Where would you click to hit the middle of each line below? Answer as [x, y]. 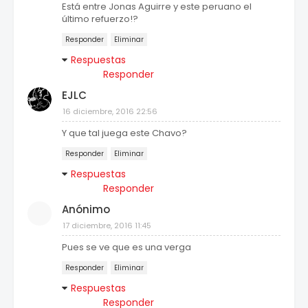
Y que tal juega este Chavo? [124, 133]
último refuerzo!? [100, 19]
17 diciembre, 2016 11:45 [107, 226]
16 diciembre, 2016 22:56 [110, 112]
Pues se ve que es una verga [126, 247]
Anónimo [86, 210]
